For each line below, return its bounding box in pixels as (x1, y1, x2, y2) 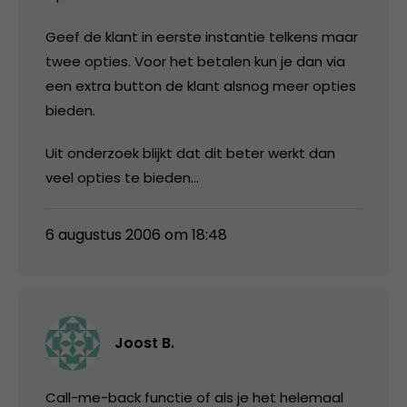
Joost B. (114, 332, 174, 353)
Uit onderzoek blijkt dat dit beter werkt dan (45, 143, 335, 163)
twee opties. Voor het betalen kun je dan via (45, 51, 345, 71)
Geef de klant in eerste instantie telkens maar (45, 26, 358, 46)
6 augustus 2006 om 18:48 (45, 223, 227, 245)
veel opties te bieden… (45, 167, 199, 187)
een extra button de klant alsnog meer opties (45, 75, 356, 95)
